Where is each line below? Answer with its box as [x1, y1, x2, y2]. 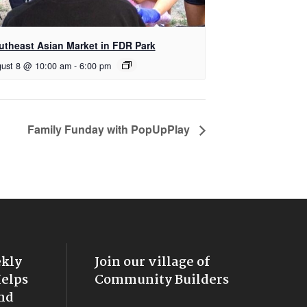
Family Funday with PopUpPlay [27, 121, 193, 137]
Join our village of [95, 251, 210, 273]
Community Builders [95, 269, 230, 291]
